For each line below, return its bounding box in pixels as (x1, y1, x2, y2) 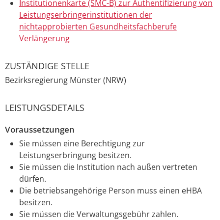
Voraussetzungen (5, 123, 75, 135)
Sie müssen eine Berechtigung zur (19, 138, 145, 149)
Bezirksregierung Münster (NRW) (5, 74, 126, 85)
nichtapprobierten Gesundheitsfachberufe (19, 21, 177, 32)
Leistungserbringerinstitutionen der (19, 9, 152, 20)
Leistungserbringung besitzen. (19, 150, 132, 161)
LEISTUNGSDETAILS (5, 101, 84, 113)
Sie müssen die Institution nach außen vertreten (19, 162, 197, 173)
